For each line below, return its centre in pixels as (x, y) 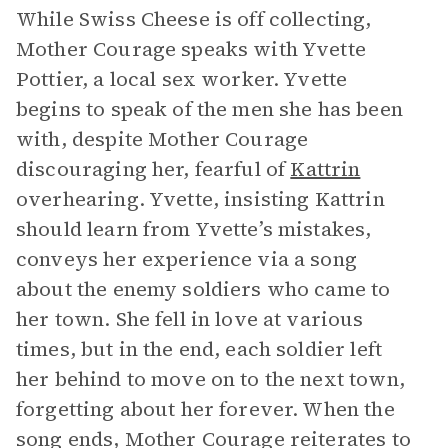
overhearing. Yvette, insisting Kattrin (200, 199)
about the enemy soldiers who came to (203, 289)
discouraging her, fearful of (153, 169)
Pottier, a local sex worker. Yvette (182, 79)
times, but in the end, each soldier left (199, 349)
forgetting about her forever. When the (205, 409)
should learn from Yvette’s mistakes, (194, 229)
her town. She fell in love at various (190, 319)
